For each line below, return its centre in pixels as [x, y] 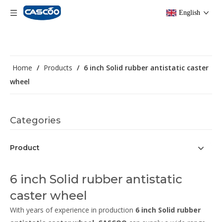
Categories [35, 120]
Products [58, 68]
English [190, 13]
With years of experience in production [73, 210]
